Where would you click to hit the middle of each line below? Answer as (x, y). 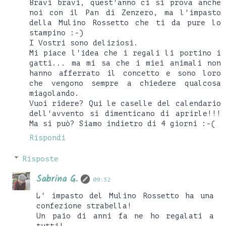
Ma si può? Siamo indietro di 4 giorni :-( (122, 123)
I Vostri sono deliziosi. (84, 43)
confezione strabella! (84, 206)
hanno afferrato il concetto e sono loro (125, 73)
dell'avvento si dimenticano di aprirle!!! (125, 113)
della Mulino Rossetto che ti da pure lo (125, 22)
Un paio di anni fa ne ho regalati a (125, 216)
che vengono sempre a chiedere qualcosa (125, 83)
